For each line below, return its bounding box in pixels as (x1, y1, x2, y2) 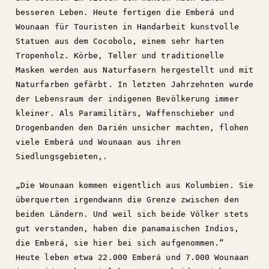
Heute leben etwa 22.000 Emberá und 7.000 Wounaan (16, 253, 249, 262)
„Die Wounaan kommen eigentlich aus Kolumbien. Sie (16, 181, 253, 190)
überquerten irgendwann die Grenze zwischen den (16, 195, 239, 204)
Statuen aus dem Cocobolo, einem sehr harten (16, 37, 225, 46)
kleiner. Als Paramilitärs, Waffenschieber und (16, 109, 234, 118)
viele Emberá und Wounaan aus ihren (16, 138, 181, 147)
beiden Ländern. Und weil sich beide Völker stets (16, 210, 249, 219)
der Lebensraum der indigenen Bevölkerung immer (16, 94, 239, 103)
